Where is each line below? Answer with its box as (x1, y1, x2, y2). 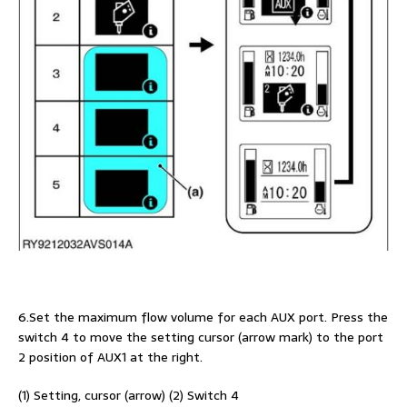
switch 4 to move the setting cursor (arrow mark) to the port (18, 327, 383, 348)
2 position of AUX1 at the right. (18, 347, 203, 368)
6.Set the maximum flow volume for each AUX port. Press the (18, 307, 388, 328)
